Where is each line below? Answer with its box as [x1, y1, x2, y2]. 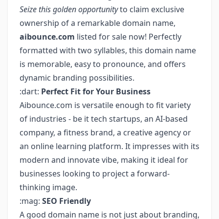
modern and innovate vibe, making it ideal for [20, 154, 188, 165]
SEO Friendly [42, 196, 91, 206]
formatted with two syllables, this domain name [20, 45, 196, 56]
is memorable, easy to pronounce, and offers [20, 59, 186, 69]
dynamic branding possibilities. [20, 72, 134, 83]
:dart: [20, 86, 41, 97]
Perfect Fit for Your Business [41, 86, 151, 97]
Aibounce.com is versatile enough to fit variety [20, 100, 191, 110]
